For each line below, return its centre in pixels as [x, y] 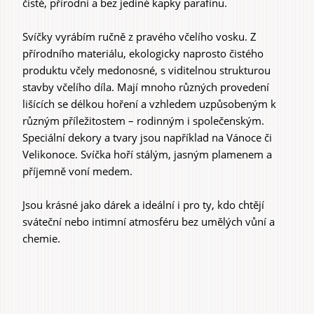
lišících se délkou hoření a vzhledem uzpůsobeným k [149, 103]
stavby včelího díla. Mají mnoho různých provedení [146, 87]
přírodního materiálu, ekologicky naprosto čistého [143, 53]
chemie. [41, 238]
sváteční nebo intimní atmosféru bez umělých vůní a [149, 221]
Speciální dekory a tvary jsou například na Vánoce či [147, 137]
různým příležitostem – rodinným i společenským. [143, 120]
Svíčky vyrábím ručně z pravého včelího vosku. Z [139, 36]
